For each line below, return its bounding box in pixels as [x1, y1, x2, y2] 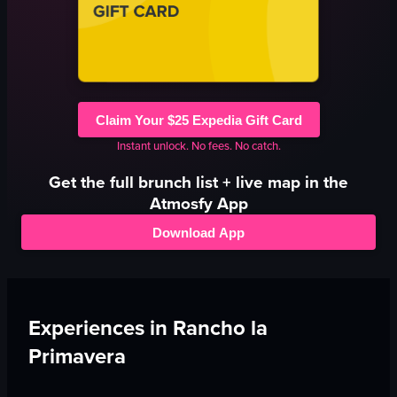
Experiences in [28, 312, 173, 345]
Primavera [28, 340, 126, 373]
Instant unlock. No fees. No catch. [116, 137, 281, 155]
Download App [152, 224, 245, 240]
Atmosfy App [149, 191, 248, 217]
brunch [138, 169, 191, 196]
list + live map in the [191, 169, 348, 196]
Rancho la [173, 312, 268, 345]
